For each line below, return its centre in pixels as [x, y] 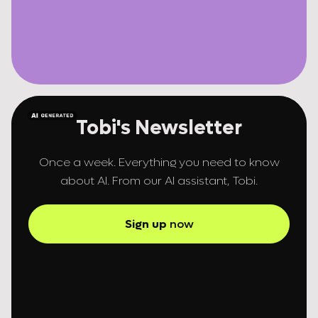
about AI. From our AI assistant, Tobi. [159, 181]
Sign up [146, 224]
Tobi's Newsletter [159, 128]
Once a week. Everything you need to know [159, 162]
